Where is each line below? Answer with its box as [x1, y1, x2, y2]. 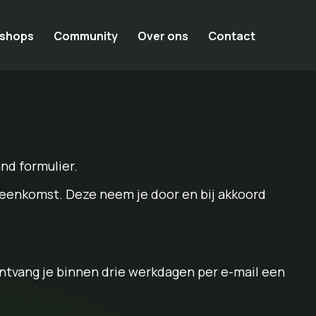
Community [53, 28, 118, 44]
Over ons [137, 28, 188, 44]
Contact [207, 28, 255, 44]
